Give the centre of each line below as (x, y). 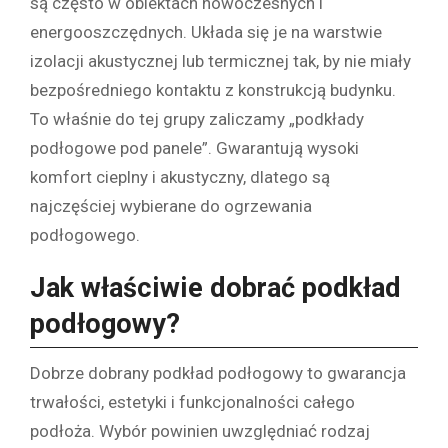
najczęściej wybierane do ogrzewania (171, 205)
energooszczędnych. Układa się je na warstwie (206, 31)
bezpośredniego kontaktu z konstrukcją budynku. (213, 89)
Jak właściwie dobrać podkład (215, 287)
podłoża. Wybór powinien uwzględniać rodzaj (200, 430)
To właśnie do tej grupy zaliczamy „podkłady (197, 118)
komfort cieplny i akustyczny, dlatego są (180, 176)
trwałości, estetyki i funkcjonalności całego (192, 401)
